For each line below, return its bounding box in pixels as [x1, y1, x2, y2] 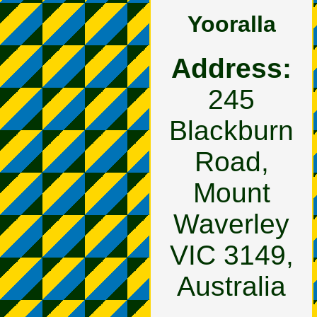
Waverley [173, 209, 289, 240]
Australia [177, 271, 286, 302]
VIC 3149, [169, 240, 294, 271]
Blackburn [169, 115, 294, 146]
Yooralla [187, 11, 276, 38]
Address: [171, 53, 292, 84]
